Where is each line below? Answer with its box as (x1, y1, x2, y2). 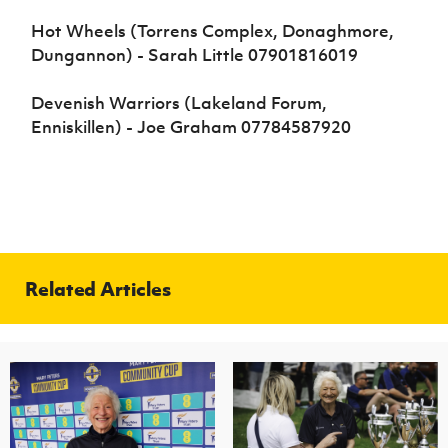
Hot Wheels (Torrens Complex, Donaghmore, (31, 19, 395, 42)
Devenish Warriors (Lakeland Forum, (31, 91, 328, 114)
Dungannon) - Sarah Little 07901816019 (31, 43, 359, 66)
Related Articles (25, 275, 171, 301)
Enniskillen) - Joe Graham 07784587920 (31, 115, 352, 138)
